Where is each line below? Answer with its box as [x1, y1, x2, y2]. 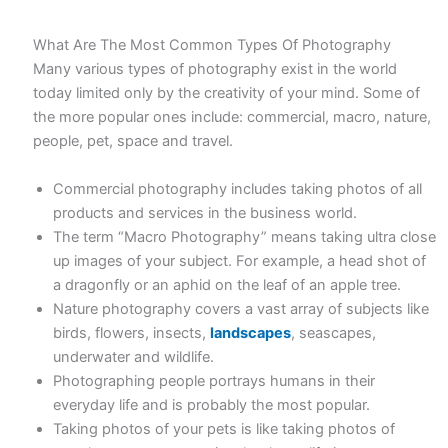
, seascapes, [291, 323, 377, 342]
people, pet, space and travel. [33, 132, 234, 151]
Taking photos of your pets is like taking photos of [53, 419, 396, 438]
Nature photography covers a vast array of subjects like [53, 299, 430, 318]
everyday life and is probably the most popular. [53, 395, 371, 414]
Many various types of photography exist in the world [33, 60, 398, 79]
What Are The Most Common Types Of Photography [33, 36, 392, 55]
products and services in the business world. [53, 203, 358, 222]
